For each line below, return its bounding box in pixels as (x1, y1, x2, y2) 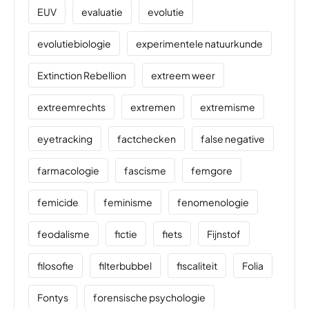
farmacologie (37, 164, 99, 177)
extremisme (200, 101, 255, 114)
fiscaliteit (177, 259, 217, 272)
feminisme (103, 196, 152, 209)
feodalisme (37, 228, 90, 241)
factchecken (117, 132, 176, 146)
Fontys (37, 291, 68, 304)
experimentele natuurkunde (136, 37, 263, 50)
